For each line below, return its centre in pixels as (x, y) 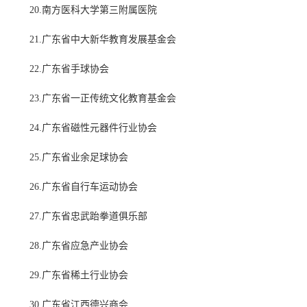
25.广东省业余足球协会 (79, 158)
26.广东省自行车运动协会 (84, 187)
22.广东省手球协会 (69, 69)
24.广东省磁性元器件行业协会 (93, 128)
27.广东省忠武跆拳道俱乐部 (88, 217)
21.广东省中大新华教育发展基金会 (103, 40)
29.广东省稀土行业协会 (79, 275)
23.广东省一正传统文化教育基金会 (103, 99)
